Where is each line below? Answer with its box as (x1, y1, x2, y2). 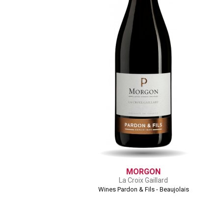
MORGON (126, 167, 161, 176)
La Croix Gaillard (119, 176, 168, 184)
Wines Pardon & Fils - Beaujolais (98, 186, 189, 193)
